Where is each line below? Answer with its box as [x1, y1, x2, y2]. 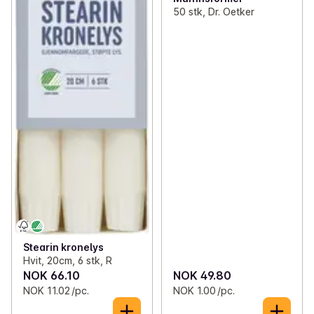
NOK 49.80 [172, 268, 231, 282]
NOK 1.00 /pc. [172, 284, 235, 296]
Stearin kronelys [23, 240, 104, 253]
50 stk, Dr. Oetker [172, 6, 254, 18]
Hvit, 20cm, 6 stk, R [23, 254, 112, 266]
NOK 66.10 [23, 268, 80, 282]
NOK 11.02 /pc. [23, 284, 89, 296]
